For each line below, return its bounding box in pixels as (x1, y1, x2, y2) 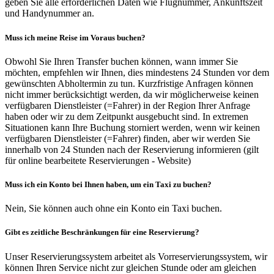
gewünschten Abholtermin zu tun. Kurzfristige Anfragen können (5, 78, 253, 89)
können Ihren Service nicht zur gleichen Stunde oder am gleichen (5, 262, 256, 273)
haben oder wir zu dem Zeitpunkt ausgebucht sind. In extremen (5, 111, 248, 122)
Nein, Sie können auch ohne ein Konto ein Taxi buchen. (5, 203, 222, 214)
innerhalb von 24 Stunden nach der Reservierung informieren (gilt (5, 144, 259, 155)
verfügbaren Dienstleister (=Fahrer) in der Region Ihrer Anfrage (5, 100, 250, 111)
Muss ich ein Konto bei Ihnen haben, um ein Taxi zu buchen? (5, 179, 212, 189)
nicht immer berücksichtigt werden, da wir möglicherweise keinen (5, 89, 259, 100)
